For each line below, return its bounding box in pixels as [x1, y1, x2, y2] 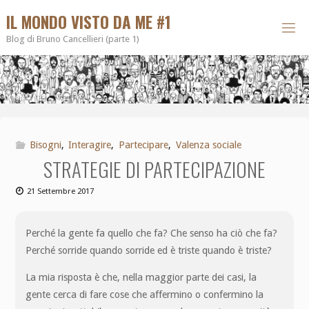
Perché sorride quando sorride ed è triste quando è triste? [26, 244, 272, 256]
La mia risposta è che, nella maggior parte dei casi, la [26, 271, 257, 283]
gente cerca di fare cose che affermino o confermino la [26, 288, 264, 300]
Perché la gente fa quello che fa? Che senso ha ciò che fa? [26, 227, 278, 239]
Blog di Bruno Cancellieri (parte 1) [6, 34, 139, 44]
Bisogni [29, 139, 61, 150]
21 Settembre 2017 [27, 186, 94, 196]
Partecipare [119, 139, 169, 150]
